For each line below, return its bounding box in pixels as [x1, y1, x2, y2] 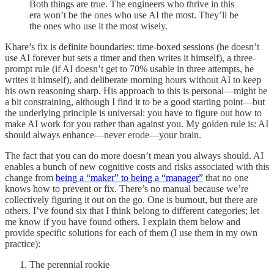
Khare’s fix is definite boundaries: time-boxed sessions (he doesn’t [5, 41, 259, 52]
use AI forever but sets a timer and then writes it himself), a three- [5, 52, 256, 63]
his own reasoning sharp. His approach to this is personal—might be [5, 85, 267, 96]
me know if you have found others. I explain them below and [5, 216, 240, 227]
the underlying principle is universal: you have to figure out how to [5, 107, 262, 118]
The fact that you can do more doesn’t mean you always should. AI [5, 150, 264, 161]
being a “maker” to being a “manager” [56, 172, 203, 183]
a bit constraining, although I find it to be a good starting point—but [5, 96, 265, 107]
